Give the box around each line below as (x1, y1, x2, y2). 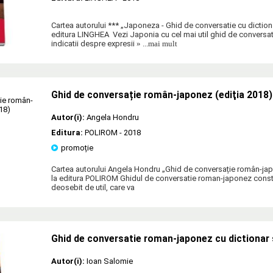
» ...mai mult (135, 38, 177, 48)
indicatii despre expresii (51, 38, 135, 48)
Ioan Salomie (87, 256, 133, 266)
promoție (60, 143, 93, 152)
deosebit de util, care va (51, 182, 135, 192)
